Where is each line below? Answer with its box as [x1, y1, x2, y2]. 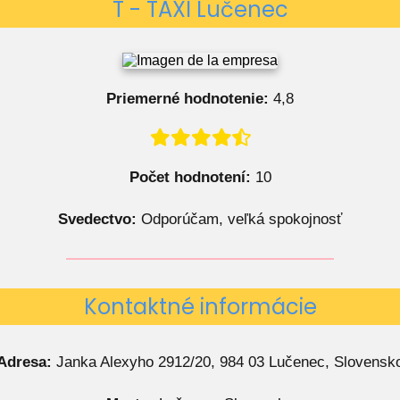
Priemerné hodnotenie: [106, 90, 269, 107]
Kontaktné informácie [83, 292, 317, 321]
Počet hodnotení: [129, 169, 251, 186]
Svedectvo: [58, 211, 137, 228]
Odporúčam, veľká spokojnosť [137, 211, 342, 228]
